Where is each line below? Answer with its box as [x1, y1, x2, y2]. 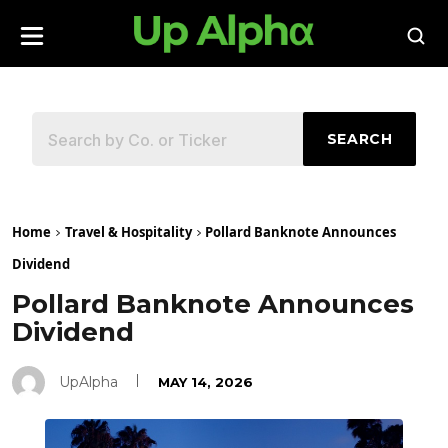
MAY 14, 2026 [158, 374, 253, 390]
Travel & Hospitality [65, 223, 192, 241]
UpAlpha [59, 373, 118, 391]
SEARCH [326, 130, 393, 149]
